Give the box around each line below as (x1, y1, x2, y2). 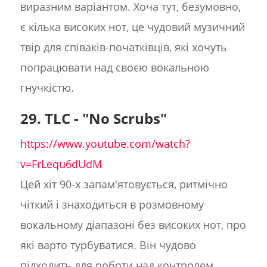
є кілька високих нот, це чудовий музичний (20, 20, 245, 35)
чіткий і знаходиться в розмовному (20, 197, 204, 212)
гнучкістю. (20, 80, 74, 95)
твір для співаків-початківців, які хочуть (20, 40, 227, 55)
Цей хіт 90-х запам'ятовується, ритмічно (20, 177, 228, 192)
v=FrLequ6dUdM (20, 157, 102, 172)
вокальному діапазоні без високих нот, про (20, 218, 246, 232)
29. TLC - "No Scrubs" (20, 108, 167, 129)
